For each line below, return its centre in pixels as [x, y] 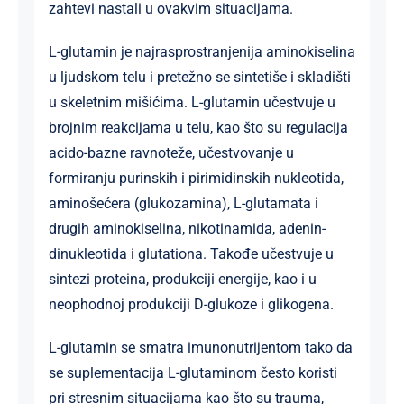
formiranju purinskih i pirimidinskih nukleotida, [196, 178]
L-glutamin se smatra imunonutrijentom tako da [200, 347]
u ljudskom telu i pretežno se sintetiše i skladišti [199, 77]
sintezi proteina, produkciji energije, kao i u [182, 279]
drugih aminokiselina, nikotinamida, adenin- [187, 228]
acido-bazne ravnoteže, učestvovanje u [171, 152]
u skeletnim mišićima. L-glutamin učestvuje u [192, 102]
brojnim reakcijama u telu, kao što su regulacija [198, 127]
